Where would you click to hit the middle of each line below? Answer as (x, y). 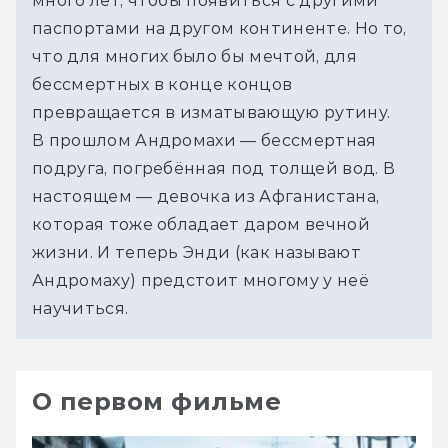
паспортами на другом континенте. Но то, (219, 28)
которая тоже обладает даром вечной (201, 224)
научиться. (80, 308)
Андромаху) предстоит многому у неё (200, 280)
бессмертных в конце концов (162, 84)
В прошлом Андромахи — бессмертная (204, 140)
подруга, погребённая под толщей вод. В (214, 168)
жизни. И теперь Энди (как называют (196, 252)
